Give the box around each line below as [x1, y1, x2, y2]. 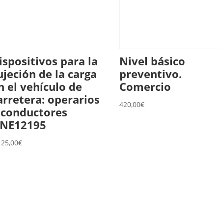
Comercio [119, 79, 171, 94]
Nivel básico [119, 53, 186, 68]
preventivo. [119, 66, 182, 81]
